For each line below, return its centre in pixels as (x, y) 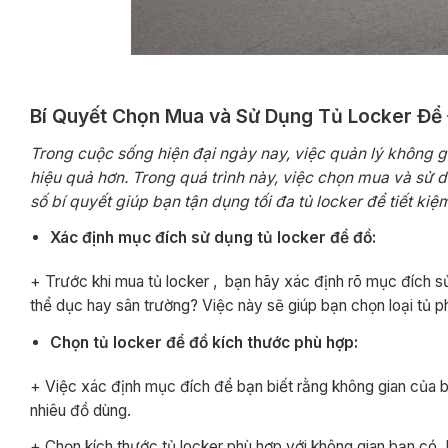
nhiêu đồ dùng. (80, 410)
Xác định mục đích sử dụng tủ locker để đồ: (213, 237)
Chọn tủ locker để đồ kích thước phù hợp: (204, 342)
